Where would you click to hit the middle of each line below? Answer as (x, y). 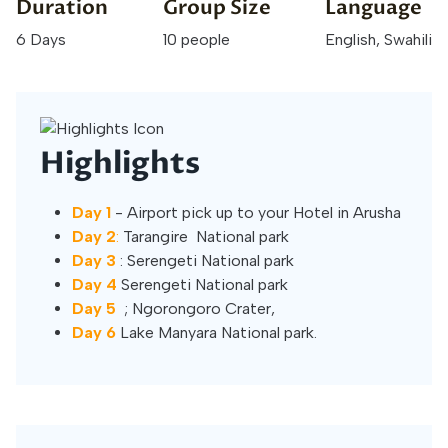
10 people (196, 39)
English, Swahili (378, 39)
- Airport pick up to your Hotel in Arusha (258, 212)
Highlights (120, 163)
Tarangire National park (204, 236)
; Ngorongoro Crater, (197, 308)
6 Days (41, 39)
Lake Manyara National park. (218, 332)
